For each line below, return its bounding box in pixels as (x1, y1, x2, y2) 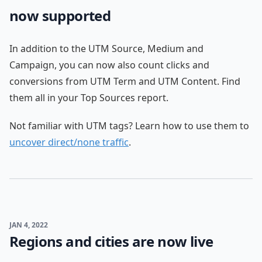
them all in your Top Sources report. (9, 91, 168, 104)
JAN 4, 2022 (9, 220, 48, 230)
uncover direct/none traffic (9, 136, 129, 149)
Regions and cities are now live (9, 232, 213, 251)
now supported (9, 6, 111, 25)
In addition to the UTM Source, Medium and (9, 42, 204, 55)
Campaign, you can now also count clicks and (9, 58, 209, 71)
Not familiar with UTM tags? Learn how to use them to (9, 119, 249, 132)
